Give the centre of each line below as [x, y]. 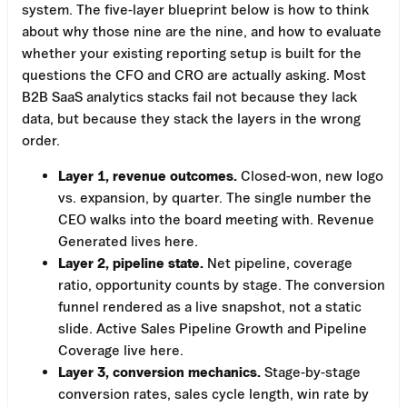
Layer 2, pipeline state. [131, 262]
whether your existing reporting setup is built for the [192, 52]
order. [41, 139]
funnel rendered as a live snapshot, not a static [210, 306]
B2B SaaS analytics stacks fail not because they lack [189, 96]
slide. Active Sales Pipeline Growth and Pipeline [213, 328]
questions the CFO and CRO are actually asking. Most [194, 74]
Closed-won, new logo [310, 175]
